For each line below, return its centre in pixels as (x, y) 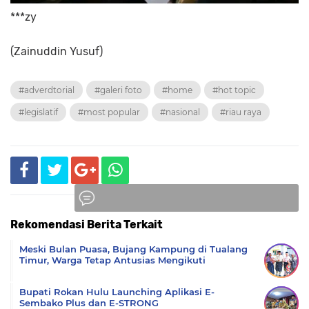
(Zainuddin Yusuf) (57, 51)
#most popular (109, 112)
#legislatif (38, 112)
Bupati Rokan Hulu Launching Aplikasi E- (117, 291)
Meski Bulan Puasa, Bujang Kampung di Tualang (133, 249)
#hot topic (234, 90)
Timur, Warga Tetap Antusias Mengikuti (112, 260)
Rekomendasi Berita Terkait (87, 224)
